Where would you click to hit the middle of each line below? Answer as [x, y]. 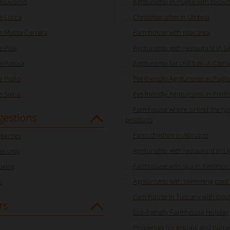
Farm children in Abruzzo [171, 135]
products [139, 120]
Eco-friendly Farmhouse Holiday [181, 212]
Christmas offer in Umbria [171, 17]
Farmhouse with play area [171, 32]
